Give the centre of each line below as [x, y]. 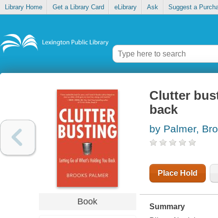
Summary [167, 207]
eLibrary [125, 7]
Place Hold [177, 173]
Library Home [23, 7]
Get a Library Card [78, 7]
